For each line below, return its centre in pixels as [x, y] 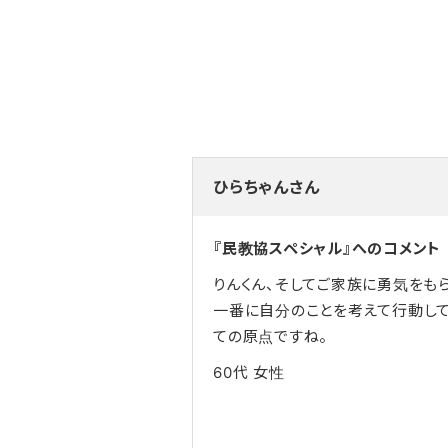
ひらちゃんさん [266, 186]
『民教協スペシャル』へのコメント [327, 248]
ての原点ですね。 [270, 336]
